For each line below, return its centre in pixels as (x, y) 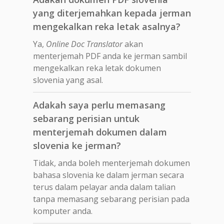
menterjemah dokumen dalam (100, 132)
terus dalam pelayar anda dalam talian (104, 187)
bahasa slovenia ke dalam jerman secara (108, 175)
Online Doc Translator (84, 44)
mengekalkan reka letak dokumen (97, 68)
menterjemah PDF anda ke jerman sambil (110, 56)
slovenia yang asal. (68, 80)
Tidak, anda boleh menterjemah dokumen (111, 163)
